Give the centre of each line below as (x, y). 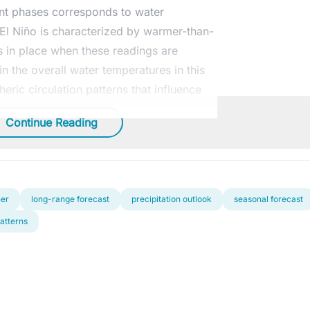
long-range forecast (70, 199)
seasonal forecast (268, 199)
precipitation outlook (172, 199)
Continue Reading (51, 122)
